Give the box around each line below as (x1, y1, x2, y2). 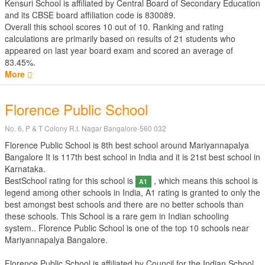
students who (183, 33, 235, 44)
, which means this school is (151, 174, 258, 186)
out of (112, 21, 138, 33)
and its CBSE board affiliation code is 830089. (5, 9, 176, 21)
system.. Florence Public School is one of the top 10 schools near (5, 222, 249, 234)
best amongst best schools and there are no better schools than (5, 198, 244, 210)
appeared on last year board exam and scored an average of (5, 44, 233, 56)
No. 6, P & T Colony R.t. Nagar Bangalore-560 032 (5, 123, 166, 133)
